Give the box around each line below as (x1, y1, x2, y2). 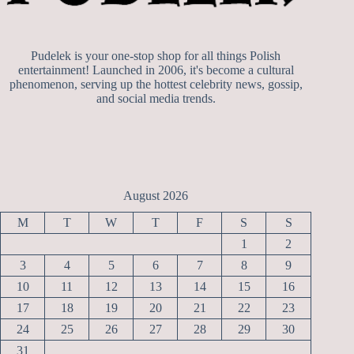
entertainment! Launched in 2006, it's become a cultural (17, 63, 294, 77)
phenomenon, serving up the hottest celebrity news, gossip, (9, 77, 303, 92)
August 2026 (123, 188, 188, 202)
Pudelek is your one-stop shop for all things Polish (31, 49, 281, 63)
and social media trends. (96, 92, 216, 106)
